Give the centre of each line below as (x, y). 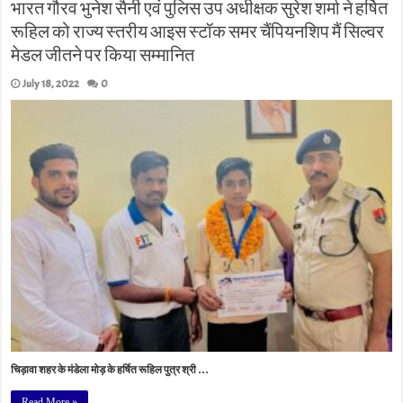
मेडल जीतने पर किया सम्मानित (103, 56)
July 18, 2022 (51, 84)
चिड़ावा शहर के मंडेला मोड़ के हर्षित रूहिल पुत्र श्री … (110, 370)
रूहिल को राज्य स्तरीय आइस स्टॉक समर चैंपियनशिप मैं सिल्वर (198, 32)
